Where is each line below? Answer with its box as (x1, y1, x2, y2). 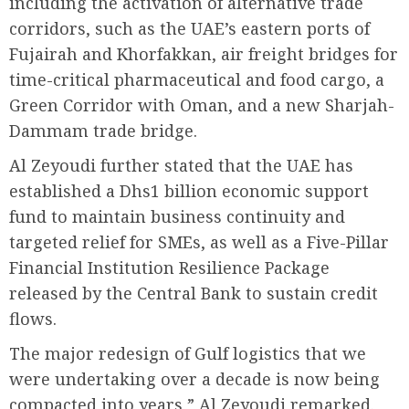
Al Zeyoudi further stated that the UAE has (9, 153, 353, 176)
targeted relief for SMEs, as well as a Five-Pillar (9, 230, 389, 253)
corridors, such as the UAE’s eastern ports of (9, 16, 370, 39)
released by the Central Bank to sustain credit (9, 281, 378, 304)
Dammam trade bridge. (9, 119, 197, 142)
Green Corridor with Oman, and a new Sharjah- (9, 93, 394, 116)
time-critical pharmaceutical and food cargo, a (9, 68, 384, 90)
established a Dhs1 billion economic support (9, 179, 369, 202)
